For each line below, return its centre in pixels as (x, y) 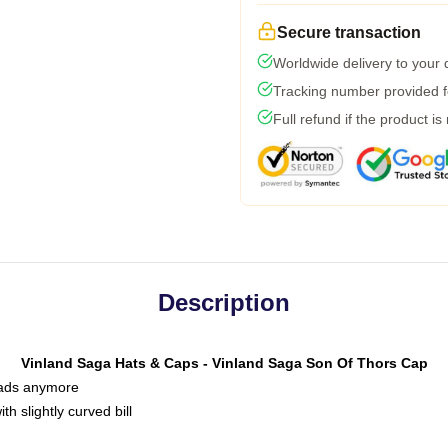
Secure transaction (349, 32)
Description (224, 302)
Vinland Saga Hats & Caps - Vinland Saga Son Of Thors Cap (224, 363)
